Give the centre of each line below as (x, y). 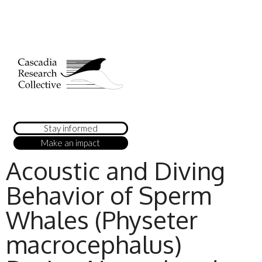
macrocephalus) (94, 244)
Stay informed (70, 128)
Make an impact (71, 143)
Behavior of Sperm (108, 195)
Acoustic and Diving (116, 171)
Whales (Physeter (102, 220)
